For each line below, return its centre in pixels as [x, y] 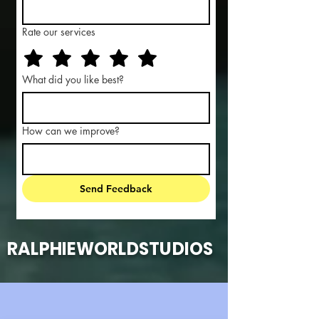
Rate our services [59, 32]
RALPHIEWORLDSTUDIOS [110, 249]
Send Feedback [116, 189]
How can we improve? [71, 131]
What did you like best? [73, 79]
